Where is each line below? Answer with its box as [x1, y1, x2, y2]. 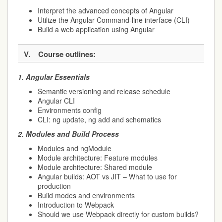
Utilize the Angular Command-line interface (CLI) [38, 15, 190, 25]
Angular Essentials [26, 72, 92, 82]
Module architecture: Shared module [38, 162, 152, 172]
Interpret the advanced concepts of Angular [38, 5, 173, 15]
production [38, 181, 71, 191]
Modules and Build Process [26, 129, 121, 139]
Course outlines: [38, 49, 96, 59]
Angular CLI [38, 96, 75, 106]
